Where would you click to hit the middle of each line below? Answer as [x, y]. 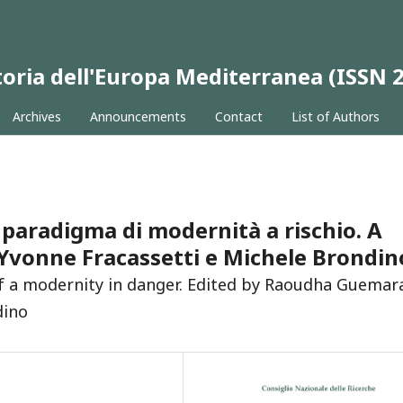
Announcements [138, 116]
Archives [36, 116]
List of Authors [335, 116]
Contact [238, 116]
